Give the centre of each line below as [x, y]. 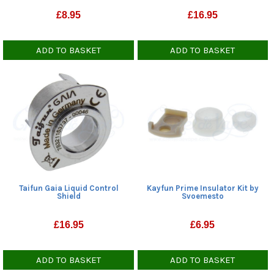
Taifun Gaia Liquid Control [69, 188]
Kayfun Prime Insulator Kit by [203, 188]
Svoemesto [203, 196]
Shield [69, 196]
